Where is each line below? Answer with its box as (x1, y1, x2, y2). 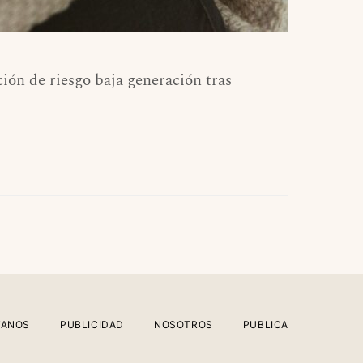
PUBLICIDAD (59, 318, 124, 331)
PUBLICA (242, 318, 288, 331)
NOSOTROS (153, 318, 213, 331)
